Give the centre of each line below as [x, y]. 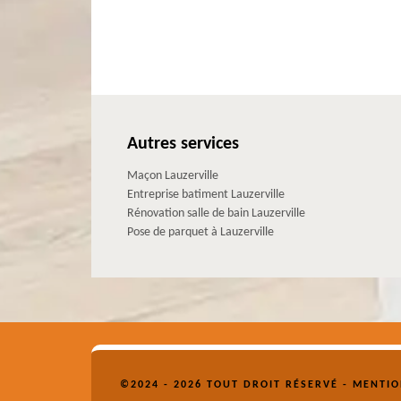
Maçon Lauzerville [173, 175]
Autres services [183, 144]
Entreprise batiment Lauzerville [206, 194]
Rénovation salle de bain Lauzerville [216, 213]
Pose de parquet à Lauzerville [200, 232]
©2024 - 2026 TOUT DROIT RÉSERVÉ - [237, 384]
